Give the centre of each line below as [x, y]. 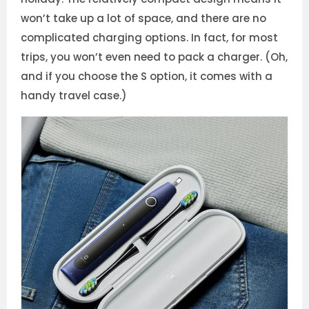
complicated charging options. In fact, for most [149, 38]
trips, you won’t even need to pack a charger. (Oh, [154, 57]
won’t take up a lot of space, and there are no [143, 19]
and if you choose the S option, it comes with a [147, 77]
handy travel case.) [74, 96]
